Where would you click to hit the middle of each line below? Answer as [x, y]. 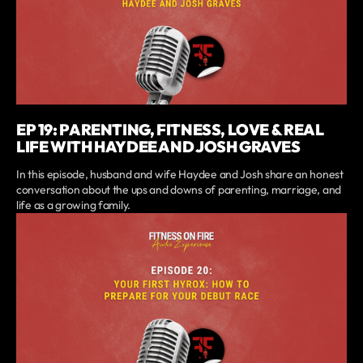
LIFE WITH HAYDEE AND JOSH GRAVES [158, 146]
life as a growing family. [74, 205]
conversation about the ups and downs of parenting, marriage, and [179, 189]
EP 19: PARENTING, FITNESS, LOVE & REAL [170, 129]
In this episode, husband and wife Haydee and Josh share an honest [180, 174]
